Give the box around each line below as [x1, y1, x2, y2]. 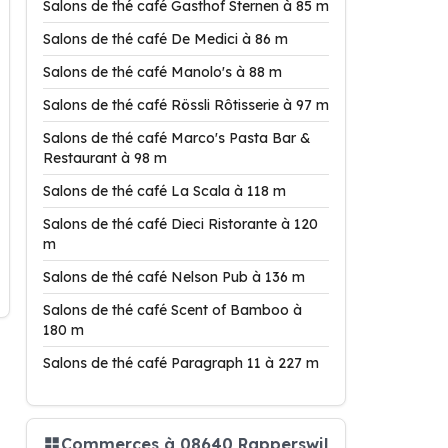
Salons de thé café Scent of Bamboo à [43, 301, 302, 319]
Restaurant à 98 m [43, 149, 167, 167]
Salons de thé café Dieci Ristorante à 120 [43, 215, 318, 233]
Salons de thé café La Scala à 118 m [43, 182, 286, 200]
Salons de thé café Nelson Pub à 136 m [43, 268, 305, 286]
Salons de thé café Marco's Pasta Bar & [43, 129, 311, 147]
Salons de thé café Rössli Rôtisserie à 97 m [43, 96, 329, 114]
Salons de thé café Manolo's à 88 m [43, 63, 282, 81]
